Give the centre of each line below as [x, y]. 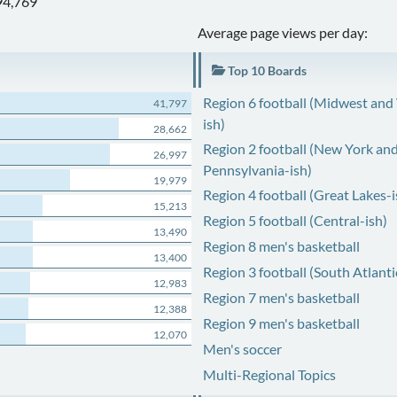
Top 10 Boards [265, 70]
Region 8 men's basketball [281, 246]
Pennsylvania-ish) [257, 170]
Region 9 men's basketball [281, 323]
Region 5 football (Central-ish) [295, 220]
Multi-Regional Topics [269, 374]
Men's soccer [242, 349]
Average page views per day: [283, 32]
